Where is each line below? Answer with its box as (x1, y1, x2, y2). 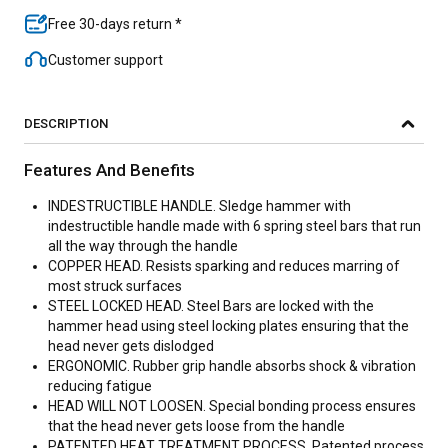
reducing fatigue (48, 378, 152, 394)
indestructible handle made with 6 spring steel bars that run (48, 218, 421, 234)
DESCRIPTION (24, 116, 108, 131)
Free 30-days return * (48, 16, 182, 32)
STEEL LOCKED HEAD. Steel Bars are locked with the (48, 298, 374, 314)
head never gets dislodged (48, 338, 214, 354)
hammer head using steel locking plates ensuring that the (48, 318, 409, 334)
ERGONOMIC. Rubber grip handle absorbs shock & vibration (48, 358, 416, 374)
